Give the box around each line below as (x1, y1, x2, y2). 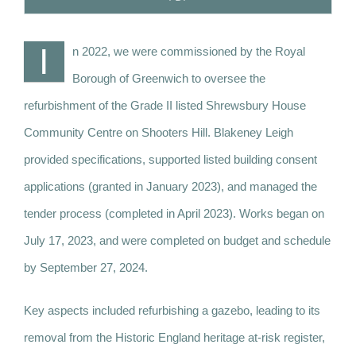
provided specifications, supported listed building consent (24, 152, 317, 166)
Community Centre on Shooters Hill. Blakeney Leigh (24, 125, 293, 139)
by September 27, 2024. (24, 260, 148, 274)
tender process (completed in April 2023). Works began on (24, 206, 324, 220)
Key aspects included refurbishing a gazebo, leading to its (24, 303, 320, 317)
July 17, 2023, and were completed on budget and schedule (24, 233, 331, 247)
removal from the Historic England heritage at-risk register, (24, 330, 325, 344)
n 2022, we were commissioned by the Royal (72, 44, 305, 58)
